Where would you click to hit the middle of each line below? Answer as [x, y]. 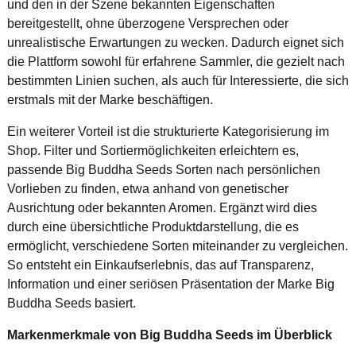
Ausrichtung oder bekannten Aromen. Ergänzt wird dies [162, 207]
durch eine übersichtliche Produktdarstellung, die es [153, 226]
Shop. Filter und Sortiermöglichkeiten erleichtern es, [153, 150]
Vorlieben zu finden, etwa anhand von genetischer [147, 188]
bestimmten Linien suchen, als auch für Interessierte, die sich [178, 80]
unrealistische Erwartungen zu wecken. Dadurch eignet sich [175, 42]
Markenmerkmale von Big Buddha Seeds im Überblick [169, 334]
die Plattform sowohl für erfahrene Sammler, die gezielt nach [176, 61]
